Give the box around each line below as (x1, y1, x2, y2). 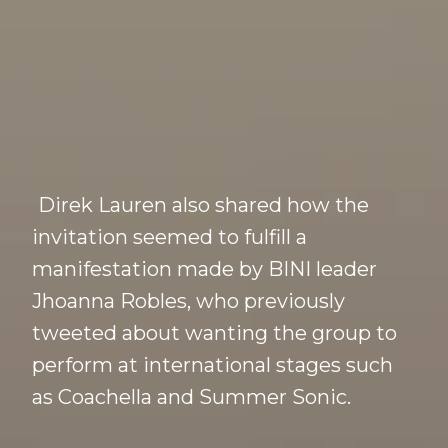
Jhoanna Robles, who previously (32, 289, 345, 314)
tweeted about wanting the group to (32, 321, 397, 346)
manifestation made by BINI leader (32, 257, 377, 282)
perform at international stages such (32, 353, 393, 378)
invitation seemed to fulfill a (32, 225, 307, 250)
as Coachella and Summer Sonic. (32, 385, 351, 410)
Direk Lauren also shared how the (38, 193, 369, 218)
